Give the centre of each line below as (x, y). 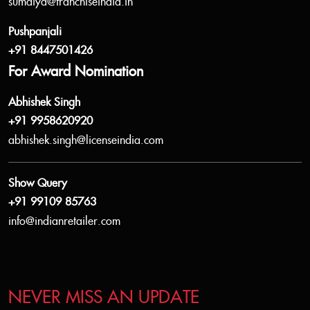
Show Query (38, 184)
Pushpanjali (35, 33)
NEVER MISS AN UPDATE (104, 298)
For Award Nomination (76, 72)
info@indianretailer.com (64, 222)
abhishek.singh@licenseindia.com (86, 141)
